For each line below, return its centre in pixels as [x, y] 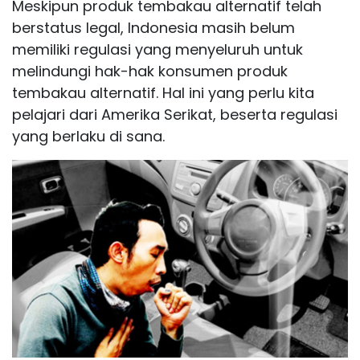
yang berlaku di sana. [88, 136]
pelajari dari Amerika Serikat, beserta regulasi [175, 114]
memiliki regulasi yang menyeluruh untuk [157, 49]
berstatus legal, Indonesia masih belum [153, 27]
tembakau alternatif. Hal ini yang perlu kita [163, 92]
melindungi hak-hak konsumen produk [150, 71]
